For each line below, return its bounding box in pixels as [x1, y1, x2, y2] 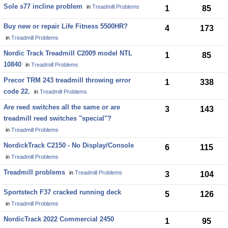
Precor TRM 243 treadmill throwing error [4, 76, 131, 84]
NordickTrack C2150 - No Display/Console [4, 141, 134, 149]
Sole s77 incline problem [4, 3, 82, 10]
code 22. [4, 88, 30, 95]
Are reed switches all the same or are [4, 103, 120, 111]
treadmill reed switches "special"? [4, 115, 111, 122]
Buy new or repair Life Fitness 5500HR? [4, 22, 128, 30]
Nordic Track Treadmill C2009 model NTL [4, 49, 132, 57]
